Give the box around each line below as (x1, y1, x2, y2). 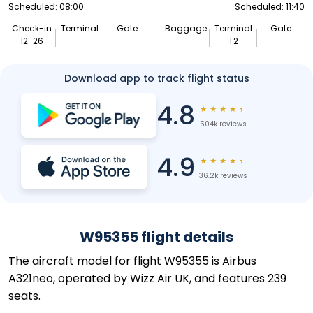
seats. (8, 288, 41, 304)
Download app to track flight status (64, 71, 249, 85)
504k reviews (199, 119, 247, 129)
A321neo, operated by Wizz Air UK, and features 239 (8, 270, 286, 286)
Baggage (165, 22, 208, 34)
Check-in (12, 22, 52, 34)
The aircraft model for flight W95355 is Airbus (8, 253, 256, 269)
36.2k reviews (198, 170, 247, 181)
